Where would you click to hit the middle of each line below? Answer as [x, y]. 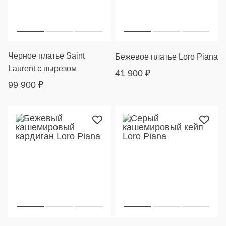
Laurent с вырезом [42, 68]
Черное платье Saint [46, 56]
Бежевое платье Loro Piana [166, 57]
